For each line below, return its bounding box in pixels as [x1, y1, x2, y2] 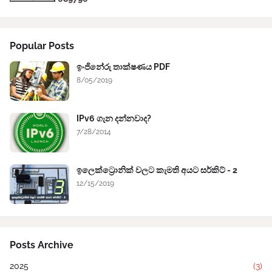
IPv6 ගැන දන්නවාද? [76, 114, 151, 124]
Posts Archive [10, 239, 73, 251]
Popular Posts [10, 40, 74, 52]
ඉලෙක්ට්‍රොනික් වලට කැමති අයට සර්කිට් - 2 [76, 165, 237, 175]
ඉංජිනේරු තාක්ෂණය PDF [76, 62, 170, 72]
